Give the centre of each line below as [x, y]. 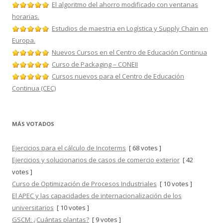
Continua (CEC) [34, 88]
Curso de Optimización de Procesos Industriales [84, 184]
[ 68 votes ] [144, 148]
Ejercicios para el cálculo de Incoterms [69, 148]
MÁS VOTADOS [33, 124]
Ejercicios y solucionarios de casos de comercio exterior [96, 160]
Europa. [24, 40]
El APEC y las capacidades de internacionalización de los [97, 196]
